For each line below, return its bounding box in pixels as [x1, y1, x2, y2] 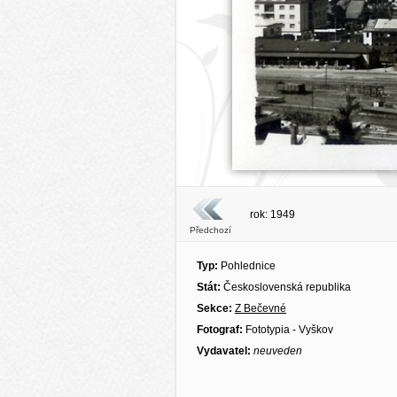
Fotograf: [197, 323, 243, 336]
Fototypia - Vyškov [243, 323, 333, 336]
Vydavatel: [197, 345, 251, 357]
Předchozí [189, 225, 231, 235]
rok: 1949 [250, 208, 295, 221]
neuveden [253, 345, 302, 357]
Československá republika [223, 281, 351, 293]
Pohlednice [218, 260, 276, 272]
